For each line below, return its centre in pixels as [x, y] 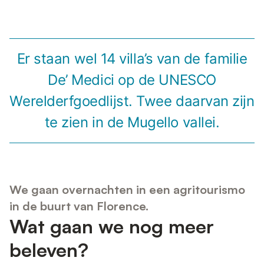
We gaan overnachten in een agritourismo [127, 189]
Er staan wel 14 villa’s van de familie [132, 59]
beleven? [49, 250]
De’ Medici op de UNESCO [132, 80]
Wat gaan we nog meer [112, 226]
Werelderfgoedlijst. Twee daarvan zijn [132, 101]
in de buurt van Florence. [79, 206]
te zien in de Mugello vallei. [132, 123]
